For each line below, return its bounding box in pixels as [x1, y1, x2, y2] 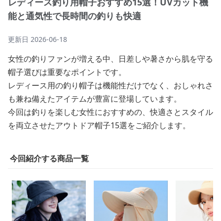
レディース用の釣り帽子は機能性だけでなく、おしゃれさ [8, 80, 213, 91]
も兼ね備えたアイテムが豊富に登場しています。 [8, 93, 182, 104]
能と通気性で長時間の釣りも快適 [8, 10, 141, 22]
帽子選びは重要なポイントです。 [8, 67, 126, 77]
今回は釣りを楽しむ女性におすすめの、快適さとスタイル [8, 107, 213, 117]
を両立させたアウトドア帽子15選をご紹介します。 [8, 120, 190, 131]
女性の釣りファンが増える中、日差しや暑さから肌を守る [8, 53, 213, 64]
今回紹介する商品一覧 [10, 153, 89, 164]
